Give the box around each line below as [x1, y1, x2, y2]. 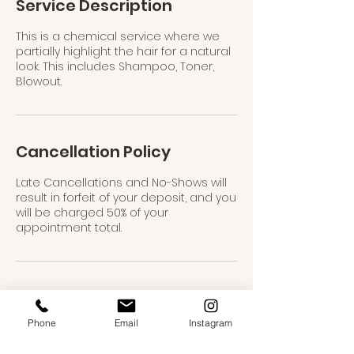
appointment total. [16, 220, 122, 235]
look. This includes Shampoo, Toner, [16, 58, 214, 74]
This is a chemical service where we [16, 28, 220, 44]
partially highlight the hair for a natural [16, 43, 231, 59]
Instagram [188, 316, 233, 329]
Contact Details [16, 287, 143, 309]
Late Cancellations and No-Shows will [16, 175, 227, 190]
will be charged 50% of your [16, 205, 168, 220]
